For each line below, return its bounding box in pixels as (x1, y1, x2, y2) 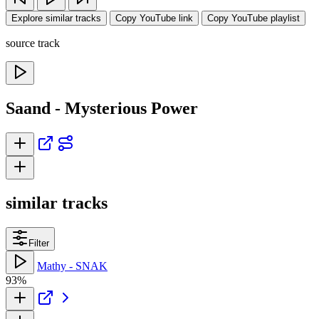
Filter (28, 237, 49, 249)
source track (6, 37, 60, 49)
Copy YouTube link (115, 13, 193, 23)
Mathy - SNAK (37, 259, 108, 272)
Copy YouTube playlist (207, 13, 300, 23)
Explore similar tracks (11, 13, 101, 23)
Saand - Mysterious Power (6, 98, 198, 117)
